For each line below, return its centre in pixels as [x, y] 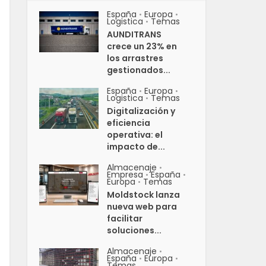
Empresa [125, 175]
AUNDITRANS [134, 34]
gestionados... [139, 70]
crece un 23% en [142, 46]
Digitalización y [141, 111]
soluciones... [134, 230]
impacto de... [136, 147]
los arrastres [135, 58]
